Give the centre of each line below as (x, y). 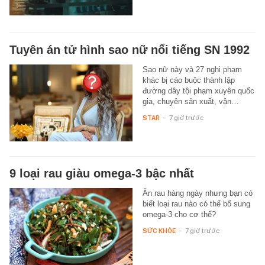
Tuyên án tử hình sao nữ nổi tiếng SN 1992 (130, 49)
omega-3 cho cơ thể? (179, 214)
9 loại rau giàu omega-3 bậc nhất (102, 173)
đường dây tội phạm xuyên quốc (198, 91)
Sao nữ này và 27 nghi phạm (192, 69)
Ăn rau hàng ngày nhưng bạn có (197, 193)
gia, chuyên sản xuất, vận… (190, 101)
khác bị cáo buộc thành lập (188, 80)
